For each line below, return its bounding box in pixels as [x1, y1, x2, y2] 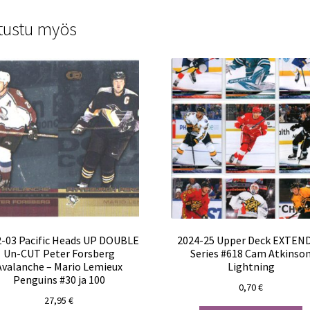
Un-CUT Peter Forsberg [3, 246, 115, 261]
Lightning [227, 259, 275, 274]
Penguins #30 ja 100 [12, 273, 105, 287]
